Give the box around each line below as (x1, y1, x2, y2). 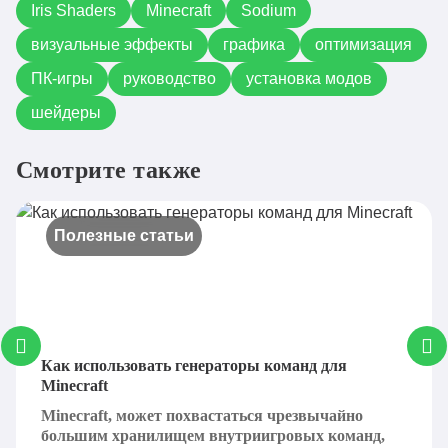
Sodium (241, 2, 296, 19)
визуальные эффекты (31, 36, 193, 53)
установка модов (246, 70, 372, 87)
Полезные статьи (54, 227, 194, 244)
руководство (123, 70, 216, 87)
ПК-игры (31, 70, 93, 87)
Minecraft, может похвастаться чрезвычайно (41, 407, 363, 424)
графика (223, 36, 285, 53)
